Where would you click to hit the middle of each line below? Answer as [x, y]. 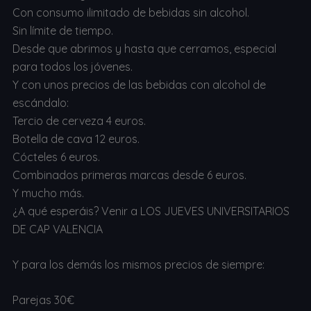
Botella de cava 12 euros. [76, 139]
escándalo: [40, 103]
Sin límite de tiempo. [62, 31]
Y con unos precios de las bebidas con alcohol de [139, 85]
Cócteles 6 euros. [56, 157]
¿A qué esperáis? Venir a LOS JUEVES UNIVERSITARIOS [151, 211]
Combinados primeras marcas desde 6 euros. [129, 175]
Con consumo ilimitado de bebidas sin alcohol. [131, 13]
